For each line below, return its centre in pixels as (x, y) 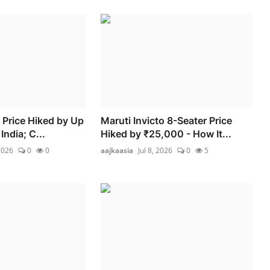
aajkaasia (117, 150)
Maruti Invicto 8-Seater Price (167, 120)
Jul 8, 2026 (155, 150)
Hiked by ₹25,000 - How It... (166, 133)
